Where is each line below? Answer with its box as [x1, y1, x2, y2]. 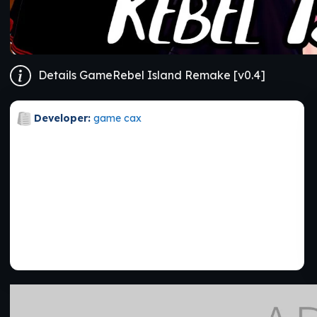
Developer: [31, 111, 93, 125]
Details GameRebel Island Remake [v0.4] [38, 68, 265, 82]
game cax [93, 111, 142, 125]
